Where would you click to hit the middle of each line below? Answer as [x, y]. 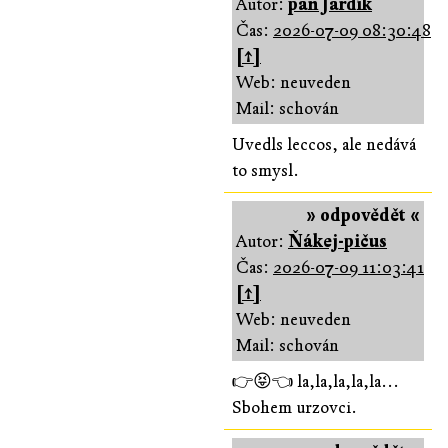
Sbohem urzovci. [294, 407]
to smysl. [265, 170]
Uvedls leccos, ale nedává [324, 144]
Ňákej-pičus [337, 241]
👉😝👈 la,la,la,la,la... [315, 381]
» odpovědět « [363, 215]
